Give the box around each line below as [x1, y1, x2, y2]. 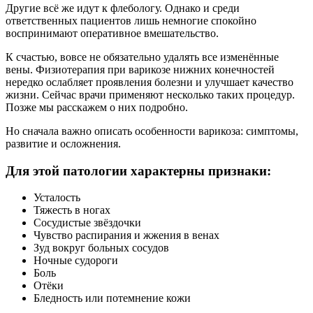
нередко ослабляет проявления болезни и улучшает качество [6, 75, 293, 88]
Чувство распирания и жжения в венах [34, 229, 219, 242]
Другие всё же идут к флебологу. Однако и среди [6, 1, 240, 14]
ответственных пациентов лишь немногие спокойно [6, 14, 256, 27]
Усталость [34, 191, 80, 204]
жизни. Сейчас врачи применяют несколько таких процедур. [6, 88, 295, 101]
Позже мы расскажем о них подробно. [6, 101, 188, 113]
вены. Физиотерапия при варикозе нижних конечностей [6, 63, 275, 75]
